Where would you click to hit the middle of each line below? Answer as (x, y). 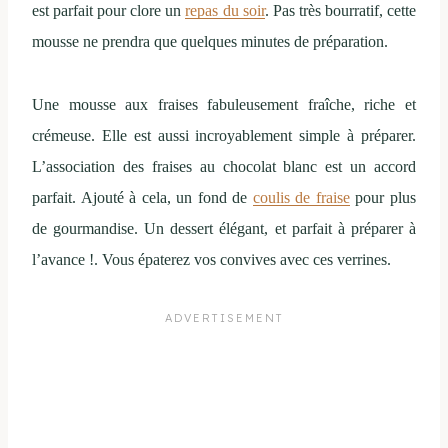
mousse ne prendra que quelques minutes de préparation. (210, 42)
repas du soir (225, 11)
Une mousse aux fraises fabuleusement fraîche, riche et (224, 105)
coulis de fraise (301, 198)
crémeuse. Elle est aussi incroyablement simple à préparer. (224, 136)
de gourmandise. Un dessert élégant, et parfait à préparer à (224, 229)
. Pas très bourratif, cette (340, 11)
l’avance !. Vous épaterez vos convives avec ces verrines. (211, 260)
